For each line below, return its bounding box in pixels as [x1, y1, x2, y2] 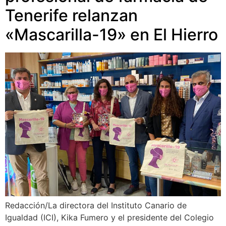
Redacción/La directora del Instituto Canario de [5, 200, 187, 211]
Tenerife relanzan [5, 6, 138, 25]
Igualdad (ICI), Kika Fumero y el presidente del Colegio [5, 212, 214, 223]
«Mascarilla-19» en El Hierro [5, 25, 218, 44]
